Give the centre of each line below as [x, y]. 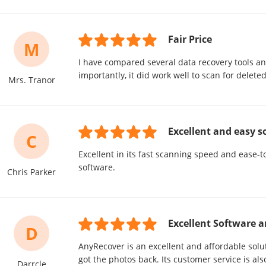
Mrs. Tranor [31, 80]
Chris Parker [31, 172]
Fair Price [190, 39]
